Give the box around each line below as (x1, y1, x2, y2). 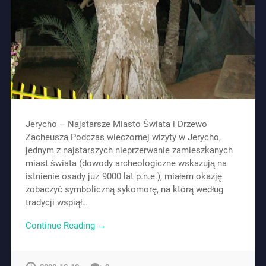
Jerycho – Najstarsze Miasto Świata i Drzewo (25, 119, 207, 130)
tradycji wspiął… (25, 197, 88, 208)
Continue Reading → (25, 220, 106, 231)
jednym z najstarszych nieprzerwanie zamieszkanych (25, 145, 233, 156)
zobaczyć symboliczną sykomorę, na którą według (25, 184, 223, 195)
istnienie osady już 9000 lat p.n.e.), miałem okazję (25, 171, 222, 182)
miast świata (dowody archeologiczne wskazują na (25, 158, 227, 169)
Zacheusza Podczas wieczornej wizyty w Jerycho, (25, 132, 221, 143)
